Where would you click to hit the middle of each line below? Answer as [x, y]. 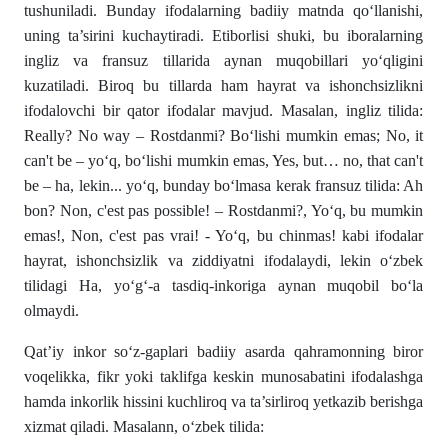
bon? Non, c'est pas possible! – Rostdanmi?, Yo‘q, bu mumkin [224, 211]
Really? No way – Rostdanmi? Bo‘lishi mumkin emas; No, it [224, 136]
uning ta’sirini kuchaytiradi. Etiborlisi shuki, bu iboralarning [224, 36]
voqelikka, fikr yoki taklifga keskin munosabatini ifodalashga [224, 377]
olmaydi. [51, 311]
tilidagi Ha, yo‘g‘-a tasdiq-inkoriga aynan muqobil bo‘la [224, 286]
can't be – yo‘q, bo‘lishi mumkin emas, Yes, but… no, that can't [224, 161]
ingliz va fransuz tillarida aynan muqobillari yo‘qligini [224, 61]
